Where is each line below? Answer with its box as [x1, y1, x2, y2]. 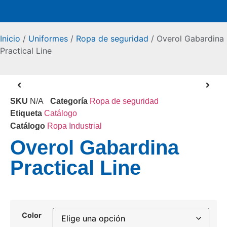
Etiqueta [10, 109, 42, 118]
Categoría [50, 97, 88, 105]
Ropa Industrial [47, 122, 102, 130]
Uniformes [28, 33, 68, 44]
